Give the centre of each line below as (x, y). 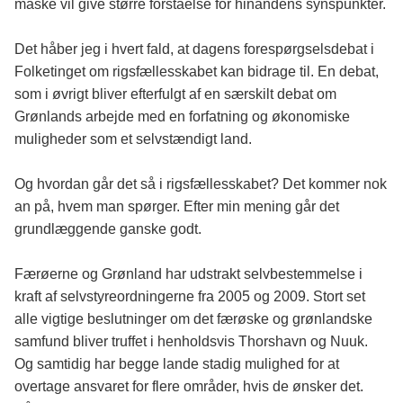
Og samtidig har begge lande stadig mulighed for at (177, 364)
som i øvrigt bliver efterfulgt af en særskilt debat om (175, 94)
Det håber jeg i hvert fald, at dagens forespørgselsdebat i (194, 49)
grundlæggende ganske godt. (108, 229)
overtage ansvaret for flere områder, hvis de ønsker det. (189, 387)
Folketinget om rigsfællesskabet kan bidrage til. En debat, (197, 72)
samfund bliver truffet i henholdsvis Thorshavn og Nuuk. (191, 342)
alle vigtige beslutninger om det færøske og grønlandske (193, 319)
